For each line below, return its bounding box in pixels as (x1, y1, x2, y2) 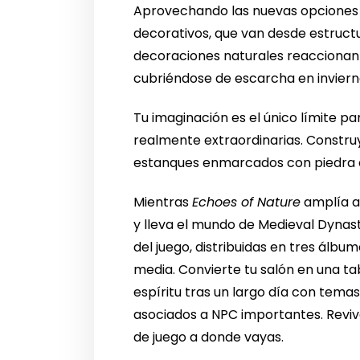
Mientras (133, 193, 193, 212)
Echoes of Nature (192, 193, 301, 212)
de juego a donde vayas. (133, 328, 284, 347)
